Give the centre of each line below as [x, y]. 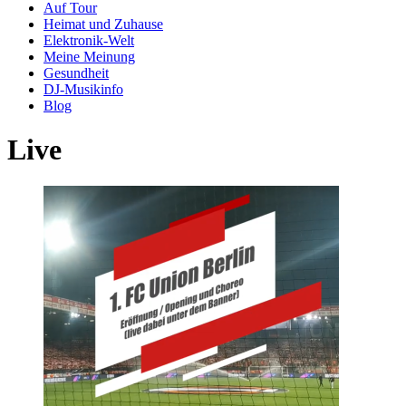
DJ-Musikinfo [83, 89]
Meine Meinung [89, 56]
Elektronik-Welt [89, 40]
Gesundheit [76, 72]
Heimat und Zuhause [103, 24]
